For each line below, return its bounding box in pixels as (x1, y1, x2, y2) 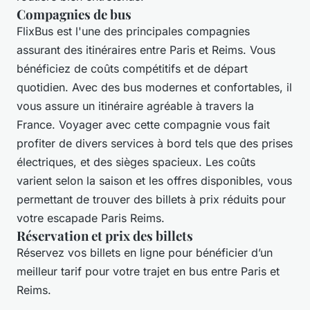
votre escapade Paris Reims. (17, 210, 165, 225)
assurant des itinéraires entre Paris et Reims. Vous (17, 42, 275, 57)
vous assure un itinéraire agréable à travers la (17, 98, 254, 113)
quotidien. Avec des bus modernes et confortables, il (17, 80, 292, 94)
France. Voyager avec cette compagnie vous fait (17, 117, 270, 131)
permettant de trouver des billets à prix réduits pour (17, 192, 286, 206)
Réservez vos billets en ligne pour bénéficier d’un (17, 245, 273, 259)
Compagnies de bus (17, 5, 131, 23)
